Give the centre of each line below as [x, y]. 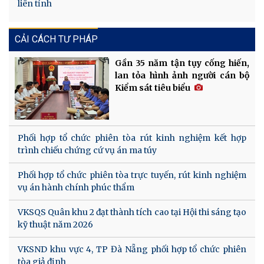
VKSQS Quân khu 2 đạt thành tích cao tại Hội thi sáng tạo [132, 212]
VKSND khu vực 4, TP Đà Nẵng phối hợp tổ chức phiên [132, 249]
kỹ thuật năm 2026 [55, 224]
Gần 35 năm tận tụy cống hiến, [182, 63]
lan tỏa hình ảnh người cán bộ [182, 75]
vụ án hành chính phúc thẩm [76, 187]
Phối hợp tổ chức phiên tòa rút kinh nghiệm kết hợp [132, 138]
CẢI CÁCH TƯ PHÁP [56, 39]
